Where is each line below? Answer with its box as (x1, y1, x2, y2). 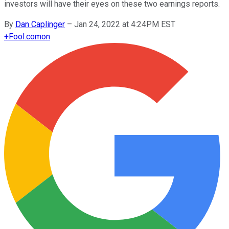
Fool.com (9, 31, 41, 41)
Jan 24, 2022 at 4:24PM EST (74, 19, 175, 29)
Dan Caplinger (15, 19, 65, 29)
